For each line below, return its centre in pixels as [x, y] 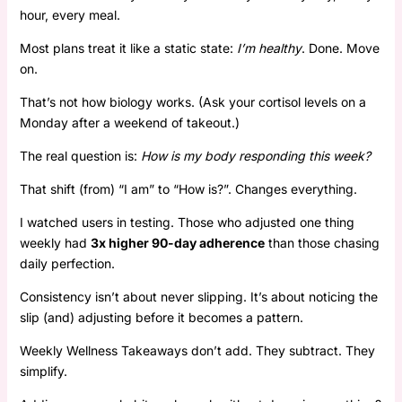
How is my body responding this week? [255, 155]
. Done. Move [340, 48]
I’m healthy [269, 48]
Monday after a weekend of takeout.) [129, 122]
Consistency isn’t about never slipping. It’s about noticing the [198, 296]
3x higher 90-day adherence [177, 242]
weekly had [55, 242]
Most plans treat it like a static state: [128, 48]
